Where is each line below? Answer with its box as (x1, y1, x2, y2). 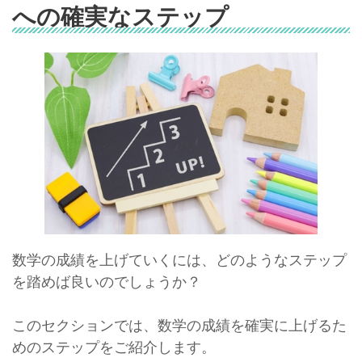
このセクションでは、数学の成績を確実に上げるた (12, 315, 347, 334)
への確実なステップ (12, 2, 229, 30)
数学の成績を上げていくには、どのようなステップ (12, 250, 347, 268)
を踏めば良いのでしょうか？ (12, 271, 201, 290)
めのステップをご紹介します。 (12, 337, 216, 356)
